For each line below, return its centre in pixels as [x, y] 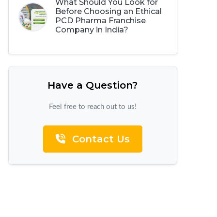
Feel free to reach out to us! [93, 107]
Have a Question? [93, 85]
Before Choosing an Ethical [108, 11]
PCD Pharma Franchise [100, 21]
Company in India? [92, 30]
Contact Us [100, 139]
